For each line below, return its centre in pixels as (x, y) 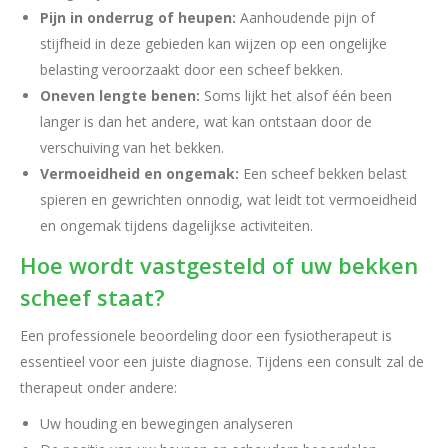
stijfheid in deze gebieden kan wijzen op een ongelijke (213, 43)
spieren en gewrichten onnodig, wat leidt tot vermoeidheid (228, 199)
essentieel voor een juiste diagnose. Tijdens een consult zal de (222, 361)
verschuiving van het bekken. (132, 147)
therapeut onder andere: (98, 387)
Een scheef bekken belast (323, 173)
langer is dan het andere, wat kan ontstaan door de (206, 121)
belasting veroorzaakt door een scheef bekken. (191, 69)
